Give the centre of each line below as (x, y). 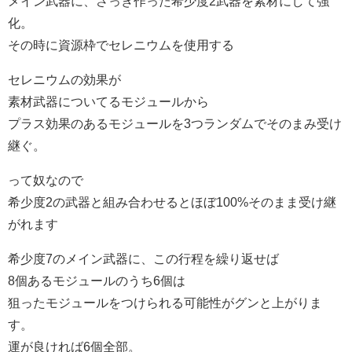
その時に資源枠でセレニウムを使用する (121, 45)
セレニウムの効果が (64, 79)
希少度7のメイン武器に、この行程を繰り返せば (143, 258)
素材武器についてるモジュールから (108, 101)
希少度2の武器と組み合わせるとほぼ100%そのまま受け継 (172, 202)
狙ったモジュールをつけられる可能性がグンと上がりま (165, 302)
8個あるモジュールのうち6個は (97, 280)
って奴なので (46, 180)
